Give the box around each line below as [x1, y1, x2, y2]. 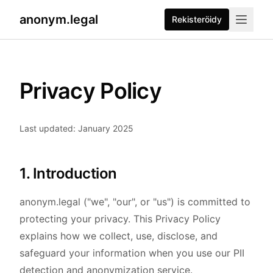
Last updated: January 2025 [19, 123, 133, 133]
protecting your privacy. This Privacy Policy [19, 213, 221, 225]
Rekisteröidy [172, 14, 222, 24]
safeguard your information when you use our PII [19, 247, 244, 259]
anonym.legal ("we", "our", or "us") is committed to [19, 196, 250, 208]
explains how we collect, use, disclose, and [19, 230, 218, 242]
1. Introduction [19, 165, 117, 182]
